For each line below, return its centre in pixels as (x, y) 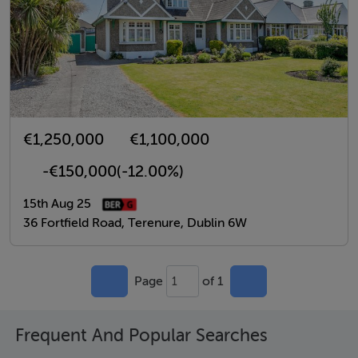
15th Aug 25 (57, 204)
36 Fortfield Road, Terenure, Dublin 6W (135, 223)
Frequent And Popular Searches (142, 336)
